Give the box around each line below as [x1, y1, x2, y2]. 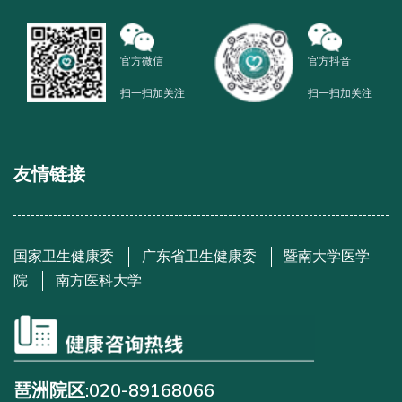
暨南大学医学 [284, 246, 371, 267]
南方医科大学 [55, 270, 142, 291]
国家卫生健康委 [13, 246, 114, 267]
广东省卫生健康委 [141, 246, 257, 267]
